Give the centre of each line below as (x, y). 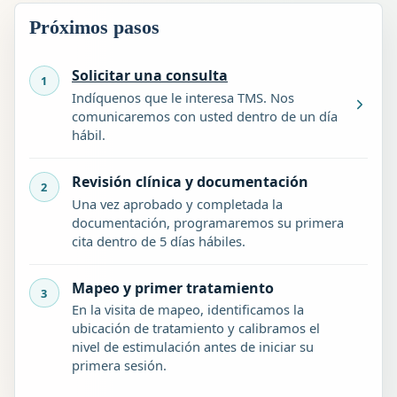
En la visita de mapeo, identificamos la (187, 310)
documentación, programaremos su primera (207, 222)
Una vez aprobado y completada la (177, 203)
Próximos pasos (94, 27)
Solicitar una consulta (149, 76)
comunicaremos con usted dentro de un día (204, 116)
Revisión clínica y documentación (190, 182)
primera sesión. (119, 366)
